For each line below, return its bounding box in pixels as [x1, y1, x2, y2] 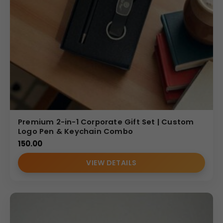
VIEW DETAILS [86, 157, 137, 168]
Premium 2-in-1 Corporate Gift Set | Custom [18, 116, 194, 127]
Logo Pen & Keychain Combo [18, 125, 133, 136]
